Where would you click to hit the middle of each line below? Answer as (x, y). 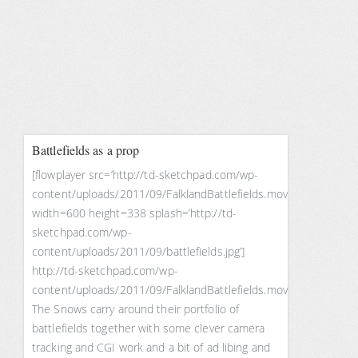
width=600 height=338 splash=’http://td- (134, 213)
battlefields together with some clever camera (149, 328)
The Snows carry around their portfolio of (136, 309)
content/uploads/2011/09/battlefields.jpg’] (139, 251)
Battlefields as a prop (86, 150)
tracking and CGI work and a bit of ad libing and (151, 347)
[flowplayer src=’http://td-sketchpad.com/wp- (145, 175)
